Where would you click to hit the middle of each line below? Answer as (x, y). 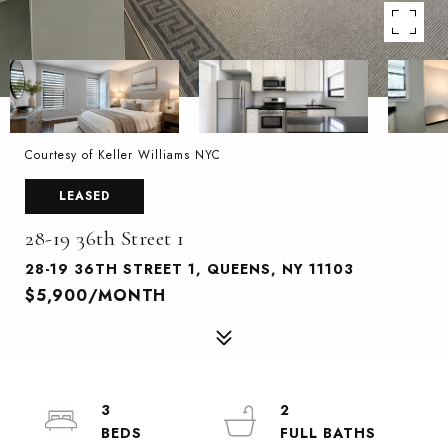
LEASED (84, 196)
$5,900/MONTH (95, 295)
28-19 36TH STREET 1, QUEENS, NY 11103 (189, 269)
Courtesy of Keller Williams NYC (123, 155)
